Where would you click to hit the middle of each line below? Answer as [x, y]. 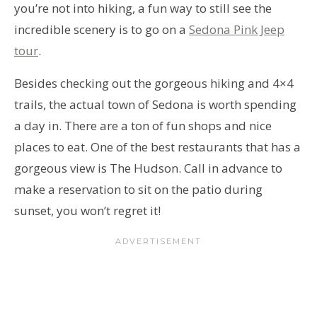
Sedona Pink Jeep [237, 29]
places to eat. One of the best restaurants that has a [157, 146]
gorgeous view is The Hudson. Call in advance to [148, 168]
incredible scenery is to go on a [102, 29]
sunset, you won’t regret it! [89, 210]
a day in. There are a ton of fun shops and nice [143, 125]
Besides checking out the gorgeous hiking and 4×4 [154, 83]
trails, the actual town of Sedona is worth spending [155, 104]
